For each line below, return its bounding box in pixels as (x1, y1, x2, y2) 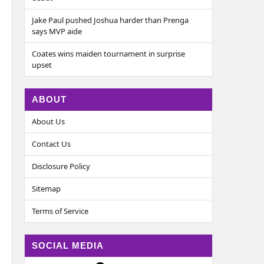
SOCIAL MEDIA (32, 240, 104, 250)
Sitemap (32, 183, 61, 194)
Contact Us (32, 138, 71, 149)
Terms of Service (32, 206, 88, 216)
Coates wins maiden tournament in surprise (32, 48, 185, 59)
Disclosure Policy (32, 161, 90, 171)
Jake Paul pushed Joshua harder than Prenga (32, 15, 189, 25)
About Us (32, 116, 65, 127)
